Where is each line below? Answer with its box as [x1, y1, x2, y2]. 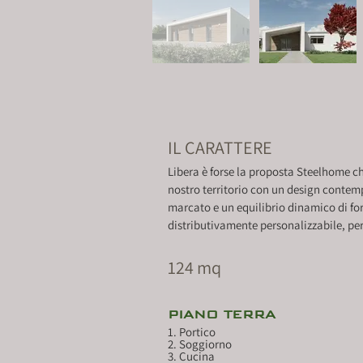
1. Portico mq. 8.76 [168, 324, 216, 340]
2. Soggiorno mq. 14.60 [168, 336, 232, 352]
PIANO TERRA [168, 306, 275, 322]
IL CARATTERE [168, 136, 272, 159]
